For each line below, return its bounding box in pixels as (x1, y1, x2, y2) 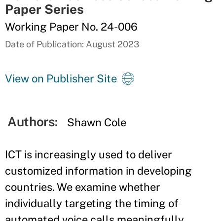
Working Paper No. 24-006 (5, 20, 138, 33)
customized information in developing (5, 164, 192, 177)
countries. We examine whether (5, 181, 160, 193)
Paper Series (5, 1, 84, 17)
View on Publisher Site (5, 72, 117, 85)
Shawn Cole (67, 116, 127, 129)
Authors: (7, 114, 58, 129)
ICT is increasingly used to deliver (5, 148, 172, 161)
